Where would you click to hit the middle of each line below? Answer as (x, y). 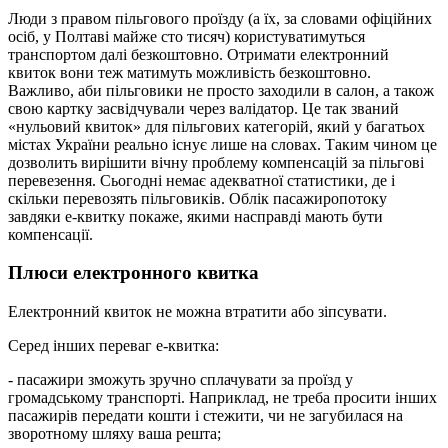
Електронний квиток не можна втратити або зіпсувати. (197, 312)
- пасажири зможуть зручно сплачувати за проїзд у (180, 380)
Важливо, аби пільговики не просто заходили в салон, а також (221, 90)
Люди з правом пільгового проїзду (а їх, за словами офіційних (220, 18)
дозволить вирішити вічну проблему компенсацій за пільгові (216, 162)
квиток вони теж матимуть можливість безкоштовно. (189, 72)
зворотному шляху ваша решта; (114, 434)
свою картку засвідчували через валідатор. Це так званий (203, 108)
